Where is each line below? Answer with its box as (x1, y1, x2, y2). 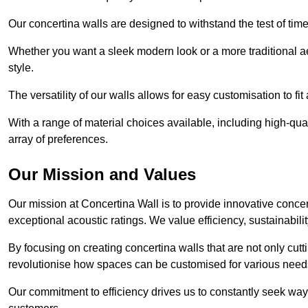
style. (8, 62, 34, 74)
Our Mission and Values (8, 165, 196, 184)
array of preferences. (8, 133, 108, 146)
